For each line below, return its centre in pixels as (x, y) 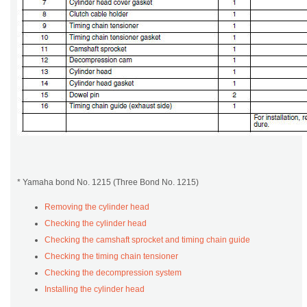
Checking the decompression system (113, 273)
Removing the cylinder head (97, 207)
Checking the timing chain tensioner (111, 257)
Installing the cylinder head (95, 290)
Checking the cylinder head (96, 224)
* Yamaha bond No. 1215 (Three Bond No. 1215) (108, 183)
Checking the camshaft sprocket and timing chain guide (147, 240)
